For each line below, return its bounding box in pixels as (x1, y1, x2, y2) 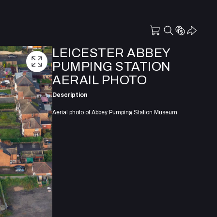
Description (52, 91, 87, 98)
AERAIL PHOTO (52, 73, 147, 87)
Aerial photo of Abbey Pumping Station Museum (52, 108, 177, 116)
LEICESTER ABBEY (52, 46, 170, 60)
